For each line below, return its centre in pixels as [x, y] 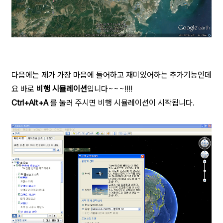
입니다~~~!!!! [110, 89]
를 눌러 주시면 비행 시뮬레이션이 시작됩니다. [122, 103]
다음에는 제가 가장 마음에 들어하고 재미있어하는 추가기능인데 [111, 75]
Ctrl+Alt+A [31, 103]
